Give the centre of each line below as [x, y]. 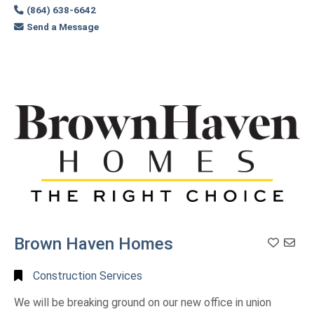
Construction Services [88, 276]
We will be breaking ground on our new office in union [143, 302]
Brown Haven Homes [94, 244]
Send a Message [63, 27]
